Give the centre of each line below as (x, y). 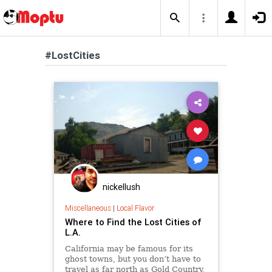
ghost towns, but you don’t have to (133, 259)
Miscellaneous (88, 208)
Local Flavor (135, 208)
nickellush (121, 187)
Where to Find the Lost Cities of (133, 222)
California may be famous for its (129, 248)
